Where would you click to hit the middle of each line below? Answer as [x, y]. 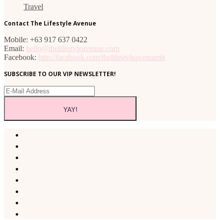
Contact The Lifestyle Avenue [50, 23]
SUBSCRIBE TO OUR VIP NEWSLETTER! [60, 74]
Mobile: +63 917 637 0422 [46, 39]
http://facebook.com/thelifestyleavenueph [102, 57]
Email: [15, 48]
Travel [33, 6]
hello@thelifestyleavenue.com [73, 48]
